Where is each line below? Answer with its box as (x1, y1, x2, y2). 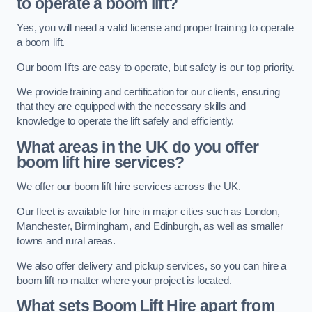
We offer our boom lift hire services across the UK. (17, 181, 241, 193)
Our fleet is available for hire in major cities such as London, (17, 206, 280, 217)
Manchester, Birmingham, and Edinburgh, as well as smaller (17, 221, 283, 232)
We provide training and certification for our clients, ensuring (17, 86, 280, 98)
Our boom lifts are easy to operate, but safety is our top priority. (17, 61, 295, 73)
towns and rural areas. (17, 235, 116, 247)
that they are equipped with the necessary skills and (17, 101, 246, 113)
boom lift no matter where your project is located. (17, 274, 232, 286)
